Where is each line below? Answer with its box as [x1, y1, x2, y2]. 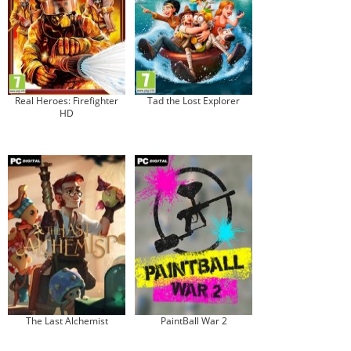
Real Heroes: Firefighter [15, 94, 118, 107]
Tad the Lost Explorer [147, 94, 240, 107]
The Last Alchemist [25, 314, 108, 327]
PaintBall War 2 [160, 314, 227, 327]
